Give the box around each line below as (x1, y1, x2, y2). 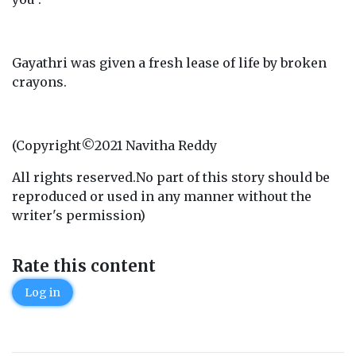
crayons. (12, 74, 67, 90)
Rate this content (12, 256, 156, 276)
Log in (25, 285, 60, 300)
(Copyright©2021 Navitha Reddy (12, 137, 217, 153)
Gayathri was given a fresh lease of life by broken (12, 55, 327, 71)
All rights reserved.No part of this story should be (12, 169, 330, 185)
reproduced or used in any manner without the (12, 188, 311, 204)
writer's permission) (12, 207, 145, 223)
